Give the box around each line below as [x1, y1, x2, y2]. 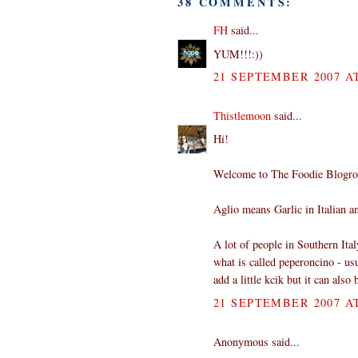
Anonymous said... [213, 334, 300, 350]
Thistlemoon [213, 108, 271, 124]
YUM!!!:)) [213, 46, 263, 62]
